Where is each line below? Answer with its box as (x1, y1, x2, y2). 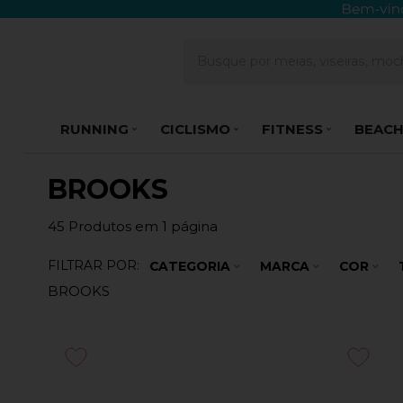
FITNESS (261, 120, 323, 138)
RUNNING (59, 120, 129, 138)
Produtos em (68, 218, 158, 235)
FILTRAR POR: (48, 257, 139, 274)
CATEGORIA (149, 258, 230, 275)
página (171, 218, 218, 235)
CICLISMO (159, 120, 230, 138)
